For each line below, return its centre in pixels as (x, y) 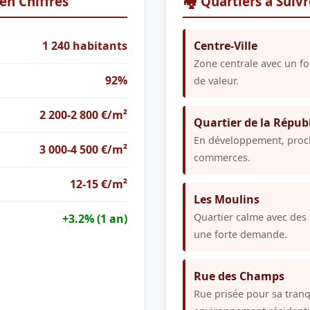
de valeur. (216, 81)
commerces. (222, 158)
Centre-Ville (226, 46)
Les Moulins (227, 200)
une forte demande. (240, 235)
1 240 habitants (85, 46)
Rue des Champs (239, 276)
